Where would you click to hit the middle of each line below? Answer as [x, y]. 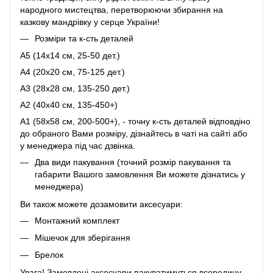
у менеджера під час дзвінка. [78, 146]
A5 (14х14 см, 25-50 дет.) [70, 56]
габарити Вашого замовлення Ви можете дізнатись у [140, 175]
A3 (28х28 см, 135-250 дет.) [75, 89]
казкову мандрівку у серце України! [90, 22]
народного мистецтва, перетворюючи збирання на [122, 9]
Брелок [49, 255]
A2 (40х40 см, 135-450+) [69, 105]
